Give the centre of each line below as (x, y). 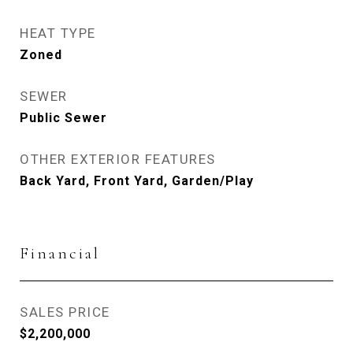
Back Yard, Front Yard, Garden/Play (137, 181)
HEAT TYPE (58, 33)
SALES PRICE (65, 312)
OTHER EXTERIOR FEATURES (118, 160)
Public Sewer (63, 118)
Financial (60, 254)
